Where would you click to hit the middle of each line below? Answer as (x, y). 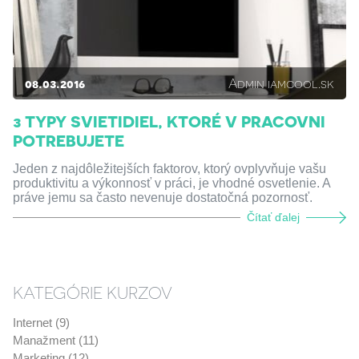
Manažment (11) (55, 340)
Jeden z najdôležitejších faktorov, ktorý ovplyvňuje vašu (169, 169)
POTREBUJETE (68, 140)
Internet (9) (41, 323)
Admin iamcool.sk (282, 83)
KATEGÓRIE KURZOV (92, 292)
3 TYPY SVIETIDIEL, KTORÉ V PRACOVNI (169, 121)
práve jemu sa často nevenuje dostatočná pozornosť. (162, 198)
